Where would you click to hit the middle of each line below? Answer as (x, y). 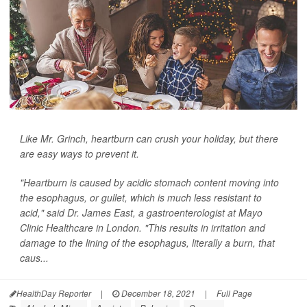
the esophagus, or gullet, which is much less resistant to (141, 197)
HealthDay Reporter (54, 293)
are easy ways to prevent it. (79, 153)
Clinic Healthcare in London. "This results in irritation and (143, 228)
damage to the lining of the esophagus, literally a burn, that (147, 243)
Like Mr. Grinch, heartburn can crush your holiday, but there (149, 138)
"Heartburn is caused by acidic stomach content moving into (149, 182)
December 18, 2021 (157, 293)
